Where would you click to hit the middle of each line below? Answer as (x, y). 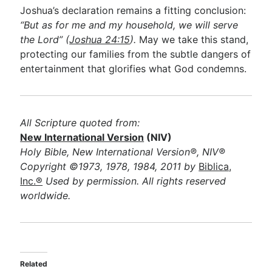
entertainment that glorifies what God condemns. (134, 69)
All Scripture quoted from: (80, 123)
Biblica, (215, 166)
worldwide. (46, 195)
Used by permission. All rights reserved (134, 181)
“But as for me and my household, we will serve (129, 25)
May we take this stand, (192, 39)
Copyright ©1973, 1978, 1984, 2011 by (110, 166)
